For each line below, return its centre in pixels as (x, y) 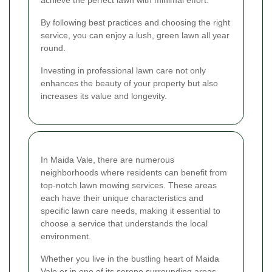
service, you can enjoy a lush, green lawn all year (135, 35)
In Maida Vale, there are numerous (107, 159)
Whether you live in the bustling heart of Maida (130, 258)
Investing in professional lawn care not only (123, 70)
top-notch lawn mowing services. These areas (129, 185)
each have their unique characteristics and (122, 198)
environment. (66, 236)
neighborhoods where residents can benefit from (134, 172)
